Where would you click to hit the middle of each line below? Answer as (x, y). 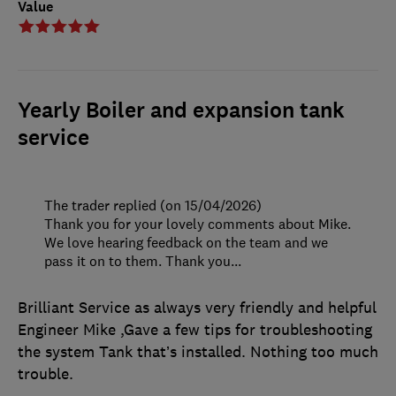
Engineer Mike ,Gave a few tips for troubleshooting (195, 329)
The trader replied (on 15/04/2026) (153, 205)
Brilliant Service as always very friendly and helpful (197, 307)
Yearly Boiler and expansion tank (181, 110)
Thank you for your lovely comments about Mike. (198, 223)
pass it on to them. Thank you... (143, 260)
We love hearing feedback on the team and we (186, 242)
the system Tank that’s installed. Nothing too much (198, 351)
